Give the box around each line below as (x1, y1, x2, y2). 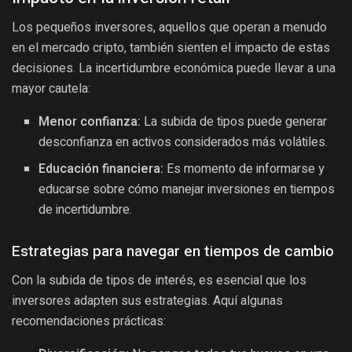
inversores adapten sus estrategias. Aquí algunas (12, 292, 283, 308)
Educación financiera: (38, 159, 164, 179)
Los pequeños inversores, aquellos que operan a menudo (12, 20, 327, 35)
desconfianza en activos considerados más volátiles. (38, 133, 328, 152)
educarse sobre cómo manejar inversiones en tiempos (38, 180, 335, 200)
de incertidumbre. (38, 200, 133, 220)
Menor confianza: (38, 112, 141, 132)
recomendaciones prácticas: (12, 313, 166, 328)
